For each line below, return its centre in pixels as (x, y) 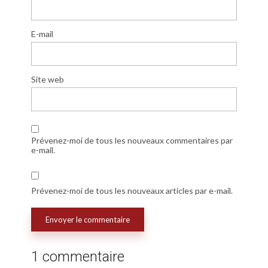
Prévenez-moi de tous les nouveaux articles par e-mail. (132, 190)
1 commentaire (78, 257)
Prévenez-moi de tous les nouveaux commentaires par (132, 140)
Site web (48, 79)
